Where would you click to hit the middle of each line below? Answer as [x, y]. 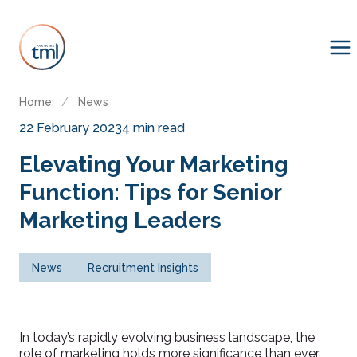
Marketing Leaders [120, 220]
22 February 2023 [71, 128]
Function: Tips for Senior [150, 192]
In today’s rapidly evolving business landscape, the [167, 337]
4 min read [153, 128]
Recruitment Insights [143, 268]
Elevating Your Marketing [154, 165]
